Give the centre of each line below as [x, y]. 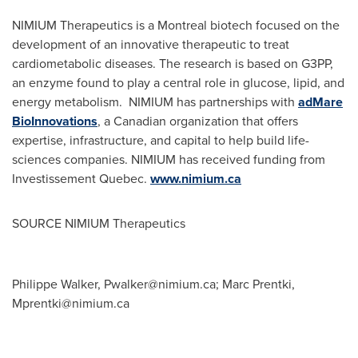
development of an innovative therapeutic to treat [151, 44]
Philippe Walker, [58, 284]
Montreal [182, 25]
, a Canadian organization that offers [198, 121]
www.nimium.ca [196, 179]
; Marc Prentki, [255, 284]
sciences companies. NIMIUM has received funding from [169, 159]
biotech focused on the [273, 25]
